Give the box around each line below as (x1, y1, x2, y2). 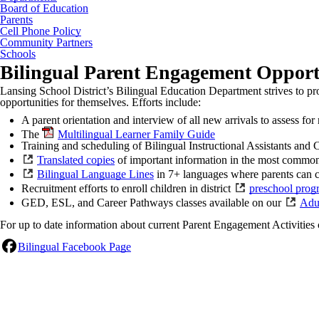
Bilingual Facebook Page (18, 240, 131, 253)
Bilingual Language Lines (37, 167, 154, 180)
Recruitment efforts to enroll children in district (21, 182, 234, 194)
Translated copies (37, 153, 115, 166)
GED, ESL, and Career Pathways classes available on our (21, 196, 284, 209)
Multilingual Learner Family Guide (58, 127, 215, 140)
